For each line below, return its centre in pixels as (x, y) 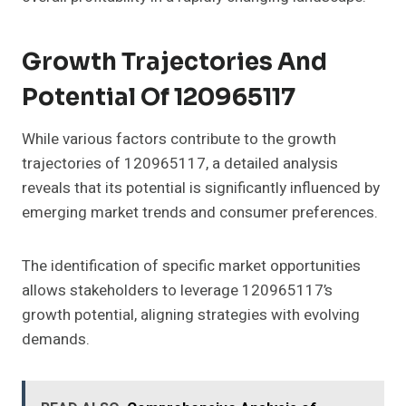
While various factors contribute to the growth (179, 140)
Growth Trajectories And (174, 63)
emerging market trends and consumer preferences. (200, 213)
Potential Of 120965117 (159, 98)
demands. (56, 340)
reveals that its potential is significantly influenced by (201, 188)
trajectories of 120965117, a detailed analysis (180, 164)
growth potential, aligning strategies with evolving (191, 315)
